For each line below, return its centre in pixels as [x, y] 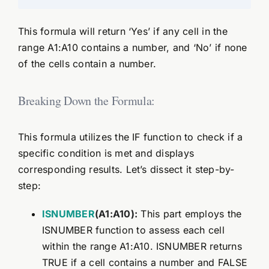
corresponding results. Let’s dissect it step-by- [126, 170]
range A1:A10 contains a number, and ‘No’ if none [132, 48]
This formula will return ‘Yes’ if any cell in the [122, 32]
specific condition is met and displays [106, 153]
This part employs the [190, 214]
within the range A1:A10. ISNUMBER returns [142, 246]
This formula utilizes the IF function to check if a [130, 137]
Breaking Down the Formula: [86, 100]
